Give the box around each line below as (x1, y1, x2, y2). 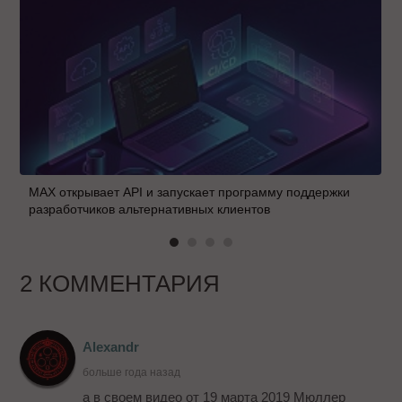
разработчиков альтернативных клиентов (29, 201, 271, 216)
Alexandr (83, 338, 140, 354)
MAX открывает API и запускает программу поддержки (29, 184, 351, 199)
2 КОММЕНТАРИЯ (20, 269, 221, 297)
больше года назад (83, 365, 181, 379)
